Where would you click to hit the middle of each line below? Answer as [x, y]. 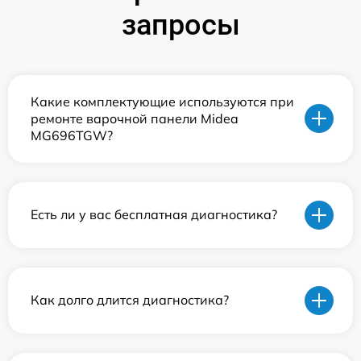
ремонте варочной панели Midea [135, 118]
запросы [180, 25]
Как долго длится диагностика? [130, 300]
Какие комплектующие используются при [162, 101]
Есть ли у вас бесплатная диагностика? [154, 215]
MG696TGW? [72, 135]
